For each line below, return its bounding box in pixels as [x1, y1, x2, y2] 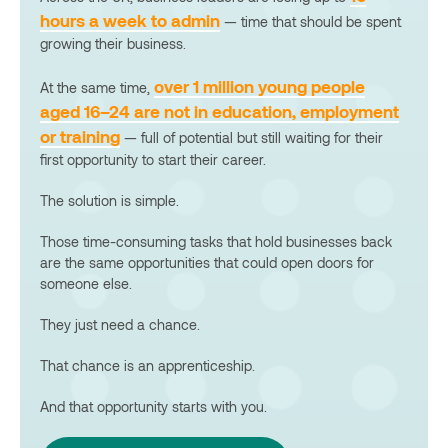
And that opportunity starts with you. [40, 397, 267, 415]
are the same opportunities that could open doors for [40, 253, 374, 271]
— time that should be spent [220, 12, 401, 30]
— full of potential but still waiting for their [120, 128, 383, 146]
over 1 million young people [154, 75, 365, 96]
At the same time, [40, 78, 154, 96]
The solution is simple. [40, 191, 179, 209]
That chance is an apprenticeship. [40, 356, 255, 374]
